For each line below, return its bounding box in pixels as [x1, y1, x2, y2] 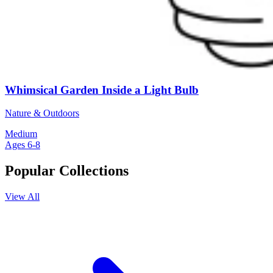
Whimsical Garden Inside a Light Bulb [5, 83, 199, 96]
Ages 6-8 [5, 140, 40, 151]
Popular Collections [5, 163, 129, 179]
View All [5, 191, 40, 202]
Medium [5, 129, 37, 140]
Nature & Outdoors [5, 108, 79, 119]
